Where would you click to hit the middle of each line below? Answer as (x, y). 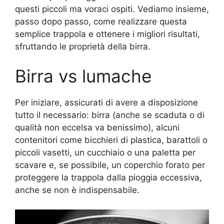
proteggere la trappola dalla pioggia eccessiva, (108, 178)
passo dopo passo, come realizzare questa (101, 21)
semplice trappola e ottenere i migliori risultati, (107, 34)
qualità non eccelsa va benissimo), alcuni (97, 128)
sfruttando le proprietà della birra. (83, 46)
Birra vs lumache (83, 76)
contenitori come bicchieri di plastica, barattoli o (111, 140)
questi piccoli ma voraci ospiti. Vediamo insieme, (112, 9)
